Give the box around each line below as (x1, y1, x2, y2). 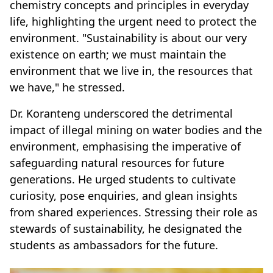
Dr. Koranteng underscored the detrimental (10, 105, 233, 121)
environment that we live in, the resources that (10, 63, 253, 78)
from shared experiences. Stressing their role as (10, 204, 258, 219)
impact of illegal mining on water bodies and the (10, 122, 262, 137)
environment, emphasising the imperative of (10, 138, 241, 154)
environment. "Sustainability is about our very (10, 30, 247, 45)
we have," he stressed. (10, 79, 125, 94)
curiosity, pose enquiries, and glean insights (10, 188, 238, 203)
